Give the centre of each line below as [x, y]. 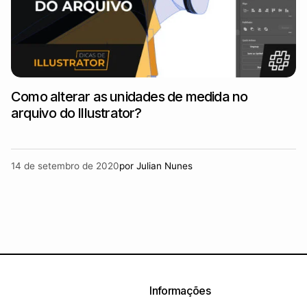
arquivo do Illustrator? [76, 113]
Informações [180, 291]
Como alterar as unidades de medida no [130, 97]
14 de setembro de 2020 [65, 166]
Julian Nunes [164, 166]
